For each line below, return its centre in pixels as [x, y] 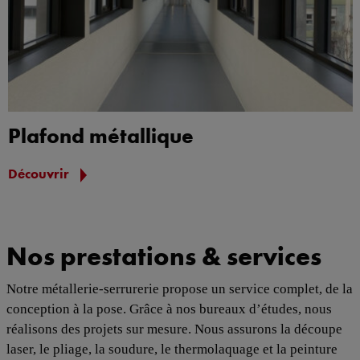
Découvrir [40, 173]
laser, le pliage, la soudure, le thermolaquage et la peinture [172, 349]
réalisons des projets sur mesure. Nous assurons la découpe [174, 329]
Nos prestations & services [164, 256]
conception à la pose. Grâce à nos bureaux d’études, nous [169, 309]
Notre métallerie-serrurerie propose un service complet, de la [179, 288]
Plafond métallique [100, 135]
